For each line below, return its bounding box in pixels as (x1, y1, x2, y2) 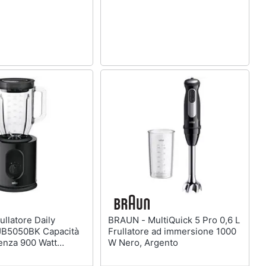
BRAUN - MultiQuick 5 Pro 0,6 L (107, 214, 148, 226)
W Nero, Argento (107, 236, 178, 248)
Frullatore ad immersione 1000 (107, 225, 236, 237)
